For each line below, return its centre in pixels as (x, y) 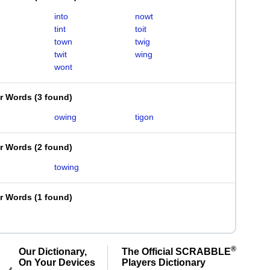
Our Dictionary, (53, 251)
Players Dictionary (164, 262)
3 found (53, 97)
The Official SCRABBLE (176, 251)
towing (66, 167)
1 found (53, 197)
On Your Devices (57, 262)
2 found (53, 147)
